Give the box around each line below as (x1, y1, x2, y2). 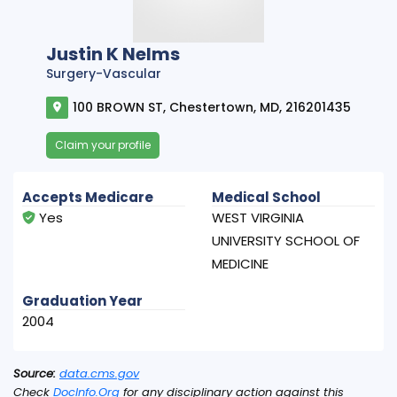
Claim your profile (55, 136, 151, 152)
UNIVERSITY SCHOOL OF (212, 230, 360, 250)
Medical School (212, 187, 321, 206)
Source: (13, 364, 56, 382)
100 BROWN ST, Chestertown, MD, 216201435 (73, 97, 351, 116)
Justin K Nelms (46, 41, 180, 66)
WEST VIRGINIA (212, 207, 304, 227)
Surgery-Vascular (46, 64, 161, 82)
